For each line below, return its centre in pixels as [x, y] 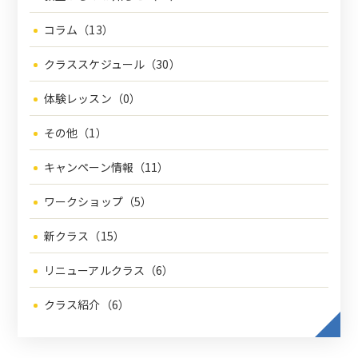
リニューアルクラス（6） [109, 270]
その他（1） [75, 133]
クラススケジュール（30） [112, 64]
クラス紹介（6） [87, 305]
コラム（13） [78, 30]
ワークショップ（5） [98, 202]
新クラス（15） [84, 236]
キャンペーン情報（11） [106, 167]
